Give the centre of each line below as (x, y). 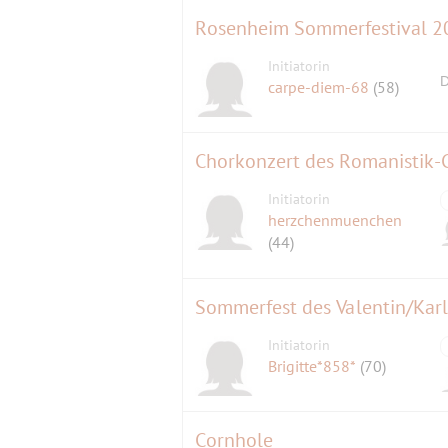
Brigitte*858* (314, 365)
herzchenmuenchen (335, 219)
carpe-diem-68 (321, 86)
